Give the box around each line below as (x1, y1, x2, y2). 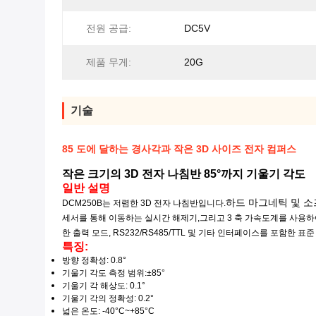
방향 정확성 (62, 255, 107, 265)
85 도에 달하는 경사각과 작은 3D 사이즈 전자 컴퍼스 (62, 143, 296, 154)
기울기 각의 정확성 (62, 293, 134, 303)
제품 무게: (86, 56, 131, 68)
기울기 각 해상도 (62, 281, 126, 291)
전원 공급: (86, 23, 131, 34)
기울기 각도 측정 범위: (62, 268, 147, 278)
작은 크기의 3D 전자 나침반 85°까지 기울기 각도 (62, 168, 305, 180)
